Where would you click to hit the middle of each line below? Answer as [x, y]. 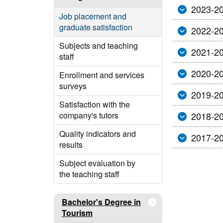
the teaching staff [89, 174]
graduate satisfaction [96, 27]
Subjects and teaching [99, 46]
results [71, 145]
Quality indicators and [98, 134]
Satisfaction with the [95, 104]
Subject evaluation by [97, 163]
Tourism [77, 213]
